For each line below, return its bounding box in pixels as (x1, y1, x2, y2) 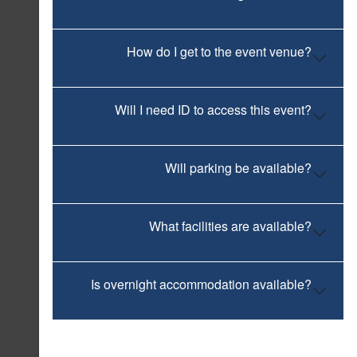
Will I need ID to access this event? (115, 100, 312, 119)
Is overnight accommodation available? (91, 275, 312, 293)
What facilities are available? (149, 217, 312, 235)
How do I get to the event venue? (127, 42, 312, 61)
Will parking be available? (165, 159, 312, 177)
